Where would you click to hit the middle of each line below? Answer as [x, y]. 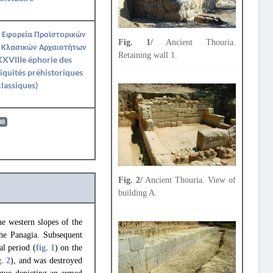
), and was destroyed [46, 261]
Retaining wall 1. [147, 55]
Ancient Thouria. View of [189, 180]
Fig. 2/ [130, 180]
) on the [68, 248]
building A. [137, 193]
